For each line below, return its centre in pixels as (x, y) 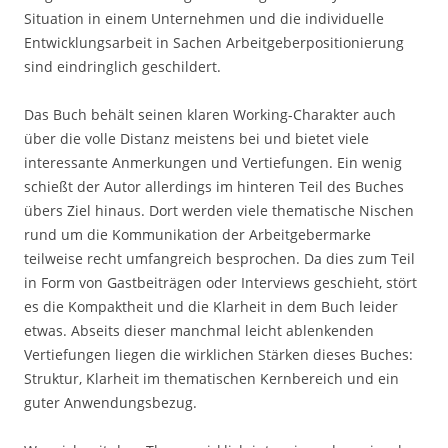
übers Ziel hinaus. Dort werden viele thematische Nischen (219, 210)
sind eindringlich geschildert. (122, 66)
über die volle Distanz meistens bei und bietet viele (196, 138)
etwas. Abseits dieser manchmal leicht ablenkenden (199, 330)
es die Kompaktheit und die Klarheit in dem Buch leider (211, 306)
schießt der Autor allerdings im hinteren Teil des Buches (214, 186)
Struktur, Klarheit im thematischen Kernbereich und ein (211, 378)
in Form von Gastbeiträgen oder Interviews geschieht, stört (220, 282)
